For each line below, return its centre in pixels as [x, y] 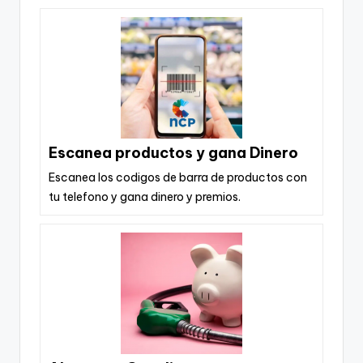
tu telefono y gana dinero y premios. [145, 196]
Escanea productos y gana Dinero [173, 152]
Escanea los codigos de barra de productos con [178, 177]
